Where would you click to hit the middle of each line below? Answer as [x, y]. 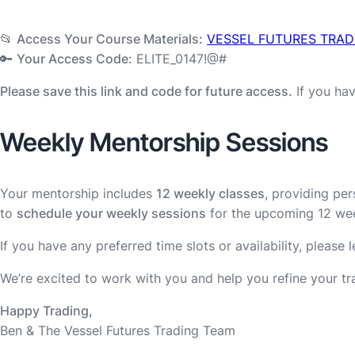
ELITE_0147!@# [179, 58]
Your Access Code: [74, 58]
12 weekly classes [210, 193]
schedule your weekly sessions [111, 213]
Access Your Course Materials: [110, 38]
